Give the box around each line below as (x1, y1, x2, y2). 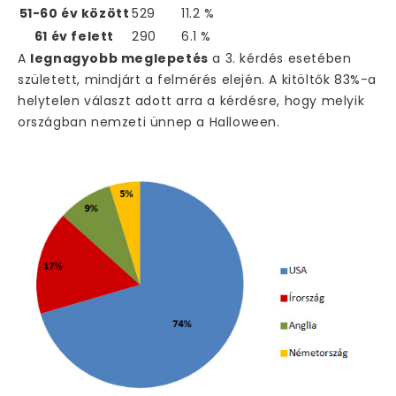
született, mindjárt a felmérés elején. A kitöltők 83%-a (18, 71, 377, 89)
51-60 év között (19, 4, 130, 23)
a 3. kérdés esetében (208, 49, 352, 68)
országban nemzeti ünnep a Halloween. (18, 113, 280, 132)
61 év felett (34, 27, 115, 46)
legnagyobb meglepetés (30, 49, 209, 68)
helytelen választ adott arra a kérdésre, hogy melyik (18, 92, 365, 110)
